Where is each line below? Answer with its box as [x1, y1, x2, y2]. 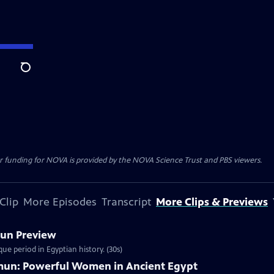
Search [20, 68, 50, 80]
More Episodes [23, 195, 97, 209]
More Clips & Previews [156, 195, 268, 209]
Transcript [102, 195, 151, 209]
